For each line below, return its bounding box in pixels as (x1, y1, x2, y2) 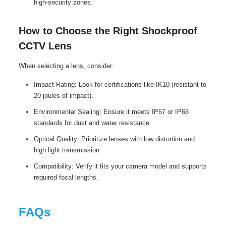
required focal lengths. (33, 173, 98, 181)
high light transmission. (33, 146, 101, 154)
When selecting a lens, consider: (18, 62, 114, 70)
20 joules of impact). (33, 91, 93, 99)
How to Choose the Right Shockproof (18, 25, 197, 36)
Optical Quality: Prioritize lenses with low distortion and (33, 135, 195, 143)
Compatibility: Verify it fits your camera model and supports (33, 162, 207, 170)
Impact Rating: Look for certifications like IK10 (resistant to (33, 80, 206, 88)
